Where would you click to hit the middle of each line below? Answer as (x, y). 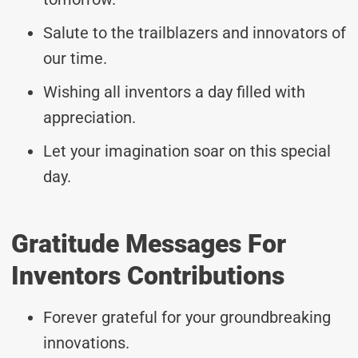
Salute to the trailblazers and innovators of (195, 32)
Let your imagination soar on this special (187, 151)
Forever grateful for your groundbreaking (187, 317)
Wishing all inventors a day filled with (174, 91)
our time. (75, 58)
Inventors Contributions (148, 275)
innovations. (86, 342)
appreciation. (89, 117)
